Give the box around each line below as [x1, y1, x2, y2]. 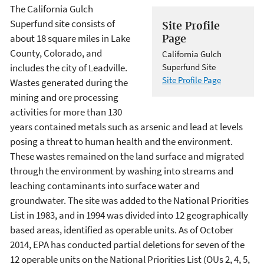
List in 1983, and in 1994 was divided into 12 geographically [10, 208, 248, 222]
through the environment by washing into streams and [10, 164, 233, 177]
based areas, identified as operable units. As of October [10, 223, 233, 236]
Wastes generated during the [10, 75, 128, 89]
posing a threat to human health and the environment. [10, 134, 233, 148]
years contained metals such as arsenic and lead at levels [10, 120, 243, 133]
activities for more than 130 [10, 105, 122, 118]
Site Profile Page [162, 74, 221, 85]
